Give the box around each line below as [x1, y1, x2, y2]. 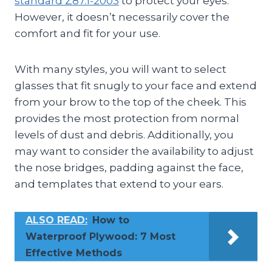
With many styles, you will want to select [15, 63, 226, 75]
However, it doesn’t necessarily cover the [15, 10, 229, 23]
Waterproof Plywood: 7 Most [25, 230, 175, 242]
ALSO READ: [25, 214, 87, 226]
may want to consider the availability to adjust [15, 144, 254, 157]
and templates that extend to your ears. [15, 177, 223, 190]
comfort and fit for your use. [15, 27, 160, 39]
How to [92, 214, 129, 226]
